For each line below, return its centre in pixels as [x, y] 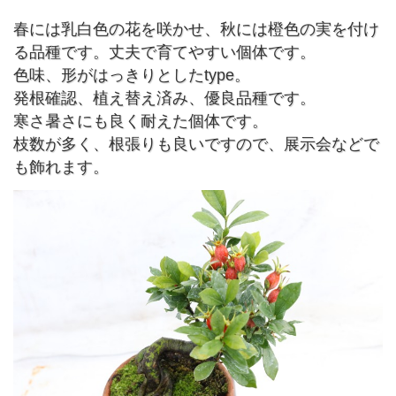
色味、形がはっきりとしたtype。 [132, 75]
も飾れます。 [61, 167]
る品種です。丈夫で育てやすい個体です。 [165, 52]
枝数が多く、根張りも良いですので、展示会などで [197, 144]
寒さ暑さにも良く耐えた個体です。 [141, 121]
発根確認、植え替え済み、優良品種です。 [165, 98]
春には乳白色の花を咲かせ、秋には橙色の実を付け [197, 29]
